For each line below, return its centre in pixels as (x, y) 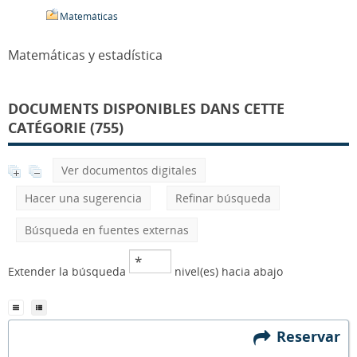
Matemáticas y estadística (85, 55)
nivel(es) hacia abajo (227, 271)
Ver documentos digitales (129, 170)
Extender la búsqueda (69, 271)
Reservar (312, 336)
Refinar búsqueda (223, 198)
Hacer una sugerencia (83, 198)
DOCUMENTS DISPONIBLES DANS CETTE (146, 108)
